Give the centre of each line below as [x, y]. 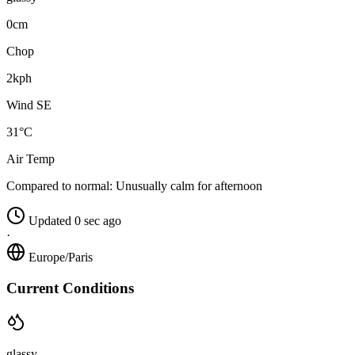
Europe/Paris [61, 258]
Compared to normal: [59, 186]
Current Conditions [70, 288]
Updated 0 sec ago [75, 221]
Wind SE [29, 105]
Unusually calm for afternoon [187, 186]
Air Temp [31, 159]
